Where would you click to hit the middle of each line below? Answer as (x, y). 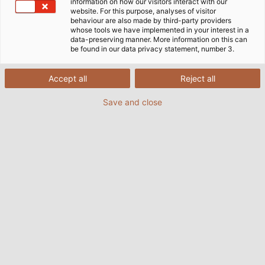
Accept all (67, 78)
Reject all (198, 78)
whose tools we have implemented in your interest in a (160, 30)
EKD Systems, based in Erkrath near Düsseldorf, (124, 246)
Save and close (132, 102)
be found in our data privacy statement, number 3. (152, 49)
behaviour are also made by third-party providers (151, 20)
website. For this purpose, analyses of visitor (143, 11)
